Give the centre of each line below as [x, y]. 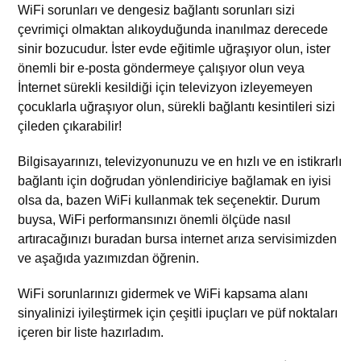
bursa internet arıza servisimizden [241, 239]
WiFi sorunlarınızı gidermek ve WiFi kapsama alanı [163, 293]
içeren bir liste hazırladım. [91, 332]
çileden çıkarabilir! [70, 126]
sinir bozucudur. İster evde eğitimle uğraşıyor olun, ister [174, 48]
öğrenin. [174, 258]
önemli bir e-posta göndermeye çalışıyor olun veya [162, 68]
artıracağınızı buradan [82, 239]
